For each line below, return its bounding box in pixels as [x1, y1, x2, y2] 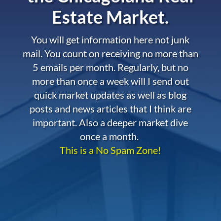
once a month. [80, 130, 141, 142]
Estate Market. [52, 5, 169, 28]
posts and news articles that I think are [29, 102, 191, 114]
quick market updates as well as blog [34, 88, 187, 101]
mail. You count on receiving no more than [22, 47, 198, 59]
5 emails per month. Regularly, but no [32, 61, 188, 73]
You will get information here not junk [31, 33, 190, 45]
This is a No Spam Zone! [59, 144, 161, 156]
